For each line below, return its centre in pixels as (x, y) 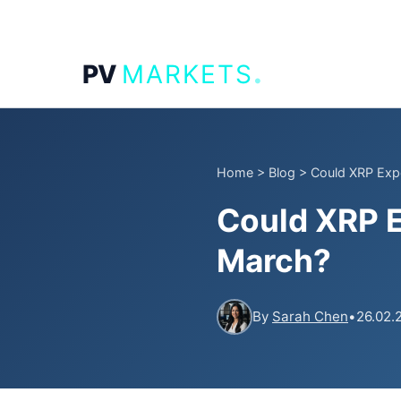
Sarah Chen (310, 316)
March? (274, 261)
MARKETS (188, 74)
